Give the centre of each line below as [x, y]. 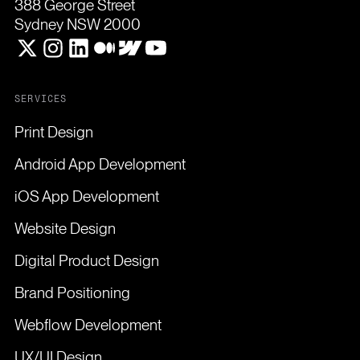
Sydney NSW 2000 [77, 24]
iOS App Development [86, 196]
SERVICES [41, 98]
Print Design [53, 132]
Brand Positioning [72, 292]
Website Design [65, 228]
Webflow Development [88, 325]
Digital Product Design [86, 260]
